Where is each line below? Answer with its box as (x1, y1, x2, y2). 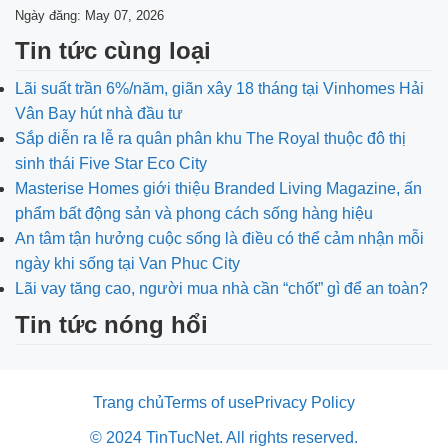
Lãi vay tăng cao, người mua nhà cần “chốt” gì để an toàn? (15, 280, 428, 297)
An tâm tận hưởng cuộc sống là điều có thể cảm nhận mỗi (15, 230, 424, 247)
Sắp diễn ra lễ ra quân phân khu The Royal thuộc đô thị (15, 130, 406, 147)
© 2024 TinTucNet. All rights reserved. (90, 429, 358, 446)
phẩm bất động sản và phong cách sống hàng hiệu (15, 205, 373, 222)
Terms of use (164, 394, 254, 411)
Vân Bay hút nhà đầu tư (15, 105, 183, 122)
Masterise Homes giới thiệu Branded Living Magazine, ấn (15, 180, 422, 197)
